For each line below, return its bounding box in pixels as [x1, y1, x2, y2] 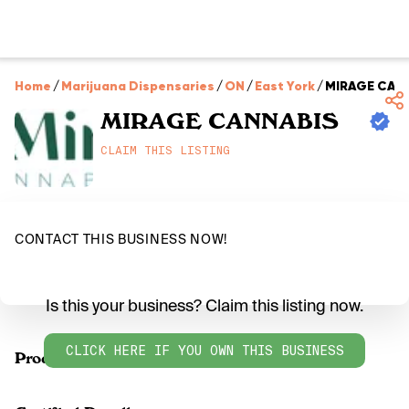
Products [15, 349, 82, 367]
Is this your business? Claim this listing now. [46, 294, 363, 317]
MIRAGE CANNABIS [100, 108, 339, 134]
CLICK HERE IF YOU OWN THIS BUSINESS [65, 341, 344, 359]
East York [255, 78, 315, 94]
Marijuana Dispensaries [61, 78, 215, 94]
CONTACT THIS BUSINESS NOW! [15, 231, 228, 247]
